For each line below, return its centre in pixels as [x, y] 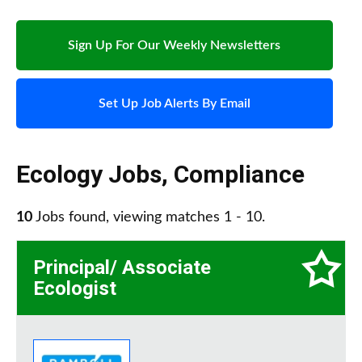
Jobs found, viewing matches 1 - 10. [149, 218]
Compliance [239, 175]
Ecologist [75, 289]
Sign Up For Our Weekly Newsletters [175, 46]
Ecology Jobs [89, 175]
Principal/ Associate [122, 268]
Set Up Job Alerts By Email [174, 104]
